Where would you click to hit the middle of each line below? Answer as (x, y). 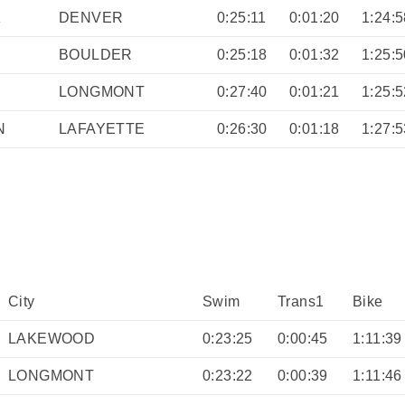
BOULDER (96, 55)
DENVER (91, 18)
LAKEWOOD (52, 338)
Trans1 (301, 301)
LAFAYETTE (102, 129)
